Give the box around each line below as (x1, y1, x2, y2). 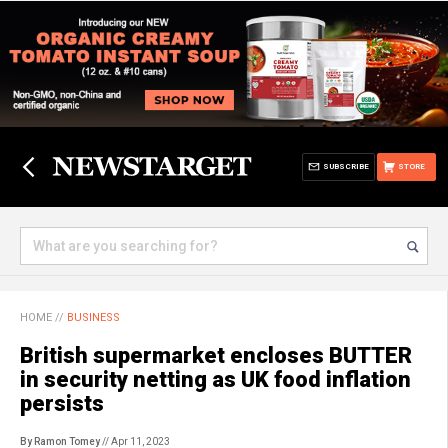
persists (20, 391, 104, 416)
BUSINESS (67, 311, 120, 324)
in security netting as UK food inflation (20, 367, 411, 392)
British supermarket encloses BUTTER (20, 343, 412, 368)
